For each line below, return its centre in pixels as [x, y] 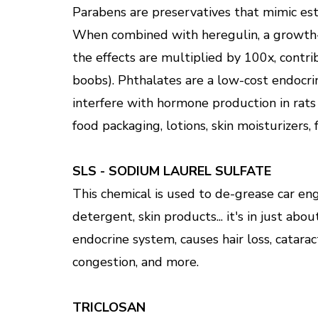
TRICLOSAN [109, 307]
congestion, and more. [136, 262]
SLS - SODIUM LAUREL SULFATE [172, 171]
